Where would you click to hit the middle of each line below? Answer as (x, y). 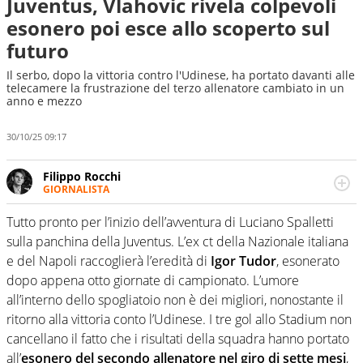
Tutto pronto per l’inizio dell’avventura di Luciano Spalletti (170, 222)
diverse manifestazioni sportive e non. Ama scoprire (184, 234)
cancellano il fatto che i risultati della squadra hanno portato (178, 339)
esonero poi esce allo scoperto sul (168, 28)
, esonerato (308, 261)
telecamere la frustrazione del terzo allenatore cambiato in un (175, 88)
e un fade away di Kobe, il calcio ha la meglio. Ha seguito (196, 219)
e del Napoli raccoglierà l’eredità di (109, 261)
